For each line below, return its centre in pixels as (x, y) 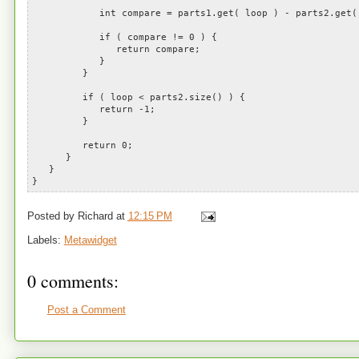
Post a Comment (86, 309)
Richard (95, 216)
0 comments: (73, 280)
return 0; (82, 145)
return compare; (116, 49)
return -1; (93, 109)
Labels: (45, 240)
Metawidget (90, 240)
